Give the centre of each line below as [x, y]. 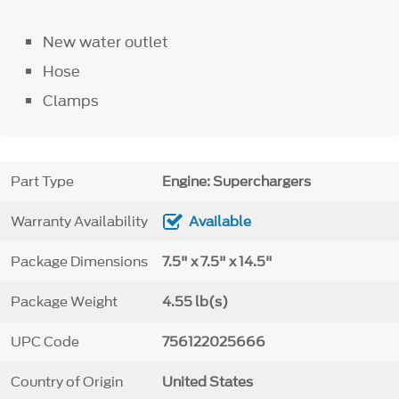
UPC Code [45, 342]
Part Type [42, 181]
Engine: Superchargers [236, 181]
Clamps [73, 100]
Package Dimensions [79, 261]
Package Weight [64, 301]
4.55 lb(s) [195, 301]
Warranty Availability [79, 221]
